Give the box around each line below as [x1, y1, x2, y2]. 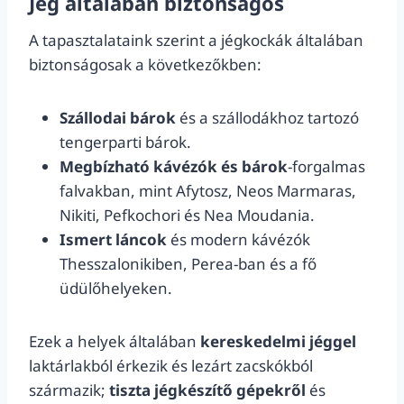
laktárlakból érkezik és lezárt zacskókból [29, 355, 313, 376]
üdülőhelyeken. [60, 278, 172, 298]
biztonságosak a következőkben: [29, 54, 262, 75]
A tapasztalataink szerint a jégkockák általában [29, 30, 363, 50]
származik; [29, 380, 109, 400]
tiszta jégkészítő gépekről [109, 380, 306, 400]
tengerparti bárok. [60, 132, 191, 152]
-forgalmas [288, 156, 365, 177]
